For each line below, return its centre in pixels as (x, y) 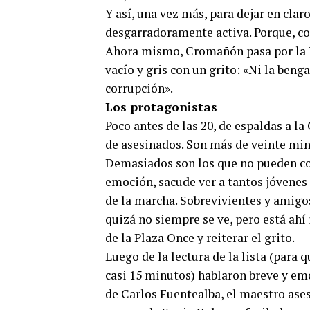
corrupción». (139, 88)
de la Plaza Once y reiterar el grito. (200, 238)
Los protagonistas (161, 107)
